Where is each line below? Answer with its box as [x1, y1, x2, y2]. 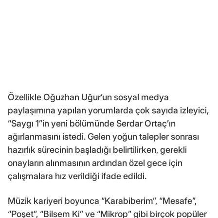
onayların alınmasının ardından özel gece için [8, 157, 182, 168]
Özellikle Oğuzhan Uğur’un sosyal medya [8, 91, 169, 102]
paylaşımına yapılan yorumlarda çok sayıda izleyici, [8, 105, 209, 115]
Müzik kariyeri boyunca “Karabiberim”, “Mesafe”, [8, 195, 197, 206]
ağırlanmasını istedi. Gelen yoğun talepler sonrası [8, 131, 199, 142]
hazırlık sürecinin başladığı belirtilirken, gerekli [8, 144, 187, 155]
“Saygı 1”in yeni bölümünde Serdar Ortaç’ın [8, 118, 176, 128]
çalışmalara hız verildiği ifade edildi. [8, 170, 146, 181]
